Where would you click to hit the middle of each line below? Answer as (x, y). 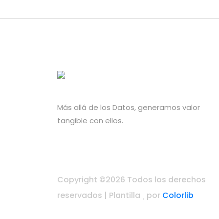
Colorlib (178, 195)
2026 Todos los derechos (156, 180)
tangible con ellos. (90, 120)
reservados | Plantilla (100, 195)
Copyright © (81, 180)
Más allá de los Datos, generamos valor (129, 107)
